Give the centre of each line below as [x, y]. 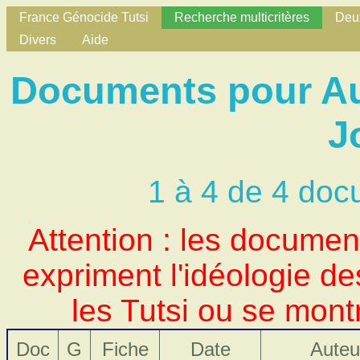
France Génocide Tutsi [84, 17]
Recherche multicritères [242, 17]
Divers [38, 40]
